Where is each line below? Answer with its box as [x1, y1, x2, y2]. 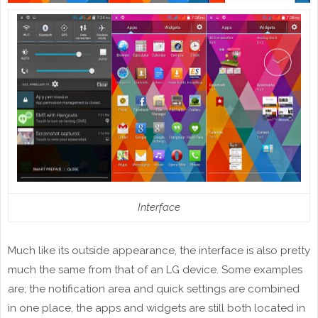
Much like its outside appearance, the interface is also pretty [8, 243, 310, 257]
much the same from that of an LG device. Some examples [8, 263, 302, 276]
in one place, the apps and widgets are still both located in [8, 301, 305, 314]
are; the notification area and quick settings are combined [8, 282, 300, 295]
